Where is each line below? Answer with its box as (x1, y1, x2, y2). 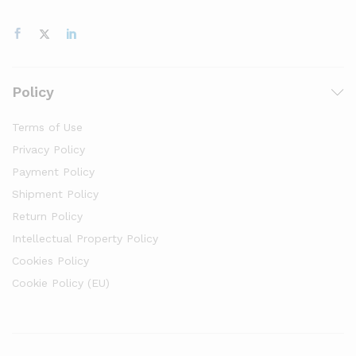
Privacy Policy (12, 143, 85, 157)
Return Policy (12, 210, 83, 223)
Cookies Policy (12, 254, 89, 268)
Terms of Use (12, 121, 83, 134)
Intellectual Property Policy (12, 232, 158, 246)
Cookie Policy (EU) (12, 277, 110, 290)
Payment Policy (12, 165, 95, 179)
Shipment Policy (12, 188, 99, 201)
